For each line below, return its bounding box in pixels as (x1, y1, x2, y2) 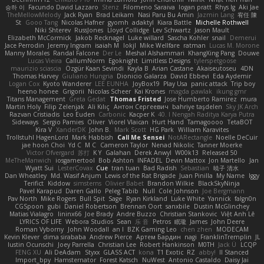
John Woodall (67, 225, 109, 233)
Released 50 (202, 148, 238, 157)
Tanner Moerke (197, 140, 243, 149)
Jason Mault (194, 25, 229, 34)
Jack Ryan (64, 10, 93, 19)
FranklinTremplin (200, 232, 252, 241)
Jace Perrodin (4, 41, 44, 49)
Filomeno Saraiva (123, 2, 175, 11)
